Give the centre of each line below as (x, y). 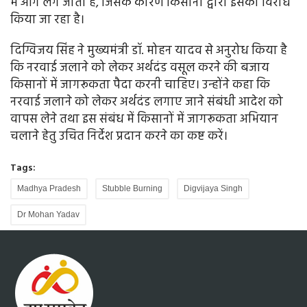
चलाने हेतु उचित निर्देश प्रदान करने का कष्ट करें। (119, 137)
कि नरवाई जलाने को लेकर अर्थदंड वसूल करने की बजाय (140, 69)
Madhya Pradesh (49, 189)
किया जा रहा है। (47, 21)
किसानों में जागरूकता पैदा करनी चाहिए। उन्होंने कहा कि (140, 86)
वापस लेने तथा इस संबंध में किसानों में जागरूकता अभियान (144, 120)
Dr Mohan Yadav (48, 215)
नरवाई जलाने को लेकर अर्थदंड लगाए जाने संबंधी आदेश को (147, 103)
